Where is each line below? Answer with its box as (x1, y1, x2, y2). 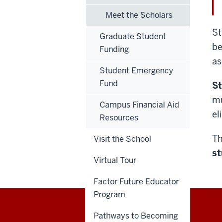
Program (94, 189, 125, 200)
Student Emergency (100, 65, 173, 76)
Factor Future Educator (94, 176, 179, 187)
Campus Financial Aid (100, 100, 179, 111)
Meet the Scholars (106, 10, 172, 21)
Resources (100, 112, 138, 123)
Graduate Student (100, 31, 166, 42)
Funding (100, 44, 129, 55)
